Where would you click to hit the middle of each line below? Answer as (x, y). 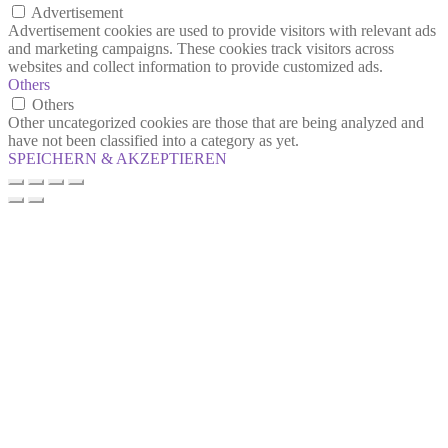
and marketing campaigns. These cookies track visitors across (201, 48)
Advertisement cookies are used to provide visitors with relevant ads (222, 30)
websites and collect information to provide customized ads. (195, 66)
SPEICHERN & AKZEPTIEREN (117, 158)
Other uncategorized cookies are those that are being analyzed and (216, 122)
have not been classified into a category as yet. (153, 140)
